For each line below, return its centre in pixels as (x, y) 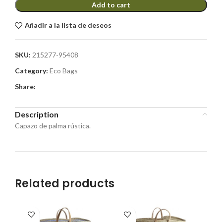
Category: (31, 70)
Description (37, 114)
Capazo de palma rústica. (53, 125)
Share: (25, 86)
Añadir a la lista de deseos (68, 25)
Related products (65, 183)
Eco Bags (64, 70)
